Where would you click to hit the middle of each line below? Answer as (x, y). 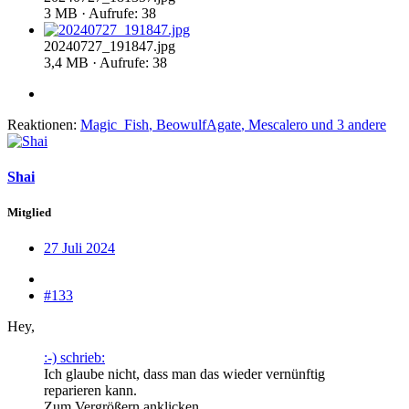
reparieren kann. (90, 391)
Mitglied (29, 213)
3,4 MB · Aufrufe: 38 (105, 62)
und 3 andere (347, 124)
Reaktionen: (42, 124)
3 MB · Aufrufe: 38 (100, 13)
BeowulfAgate (199, 124)
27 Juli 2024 (79, 248)
